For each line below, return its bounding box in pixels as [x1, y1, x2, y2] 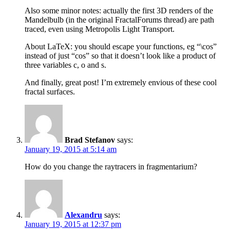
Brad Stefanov [65, 136, 115, 145]
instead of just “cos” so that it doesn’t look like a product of [25, 51, 216, 61]
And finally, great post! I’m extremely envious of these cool [25, 78, 217, 87]
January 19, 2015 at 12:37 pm [25, 220, 121, 229]
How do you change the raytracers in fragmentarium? [25, 162, 197, 171]
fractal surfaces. [25, 87, 75, 97]
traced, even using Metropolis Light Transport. [25, 25, 175, 34]
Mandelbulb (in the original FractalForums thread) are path [25, 15, 214, 25]
